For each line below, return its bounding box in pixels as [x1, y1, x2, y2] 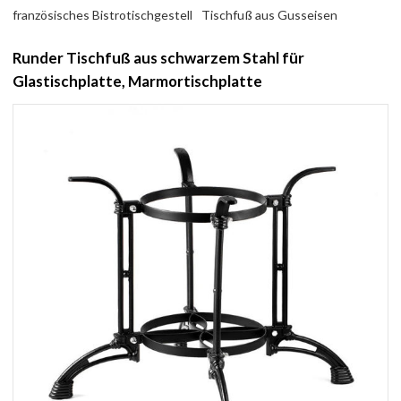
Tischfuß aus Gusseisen [201, 6, 338, 22]
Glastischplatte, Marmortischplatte [13, 71, 263, 90]
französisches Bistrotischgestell [13, 6, 193, 22]
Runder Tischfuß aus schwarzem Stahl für [13, 47, 305, 67]
